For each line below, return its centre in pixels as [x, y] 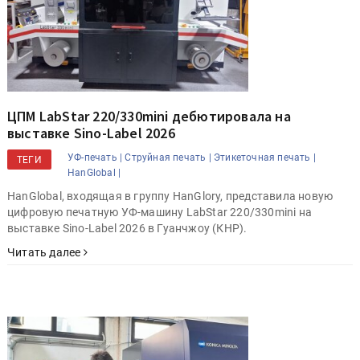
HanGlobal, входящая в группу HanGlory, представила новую [170, 196]
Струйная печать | [168, 157]
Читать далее [45, 252]
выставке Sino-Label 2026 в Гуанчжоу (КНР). [127, 228]
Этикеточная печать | [265, 157]
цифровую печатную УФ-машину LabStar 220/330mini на [160, 212]
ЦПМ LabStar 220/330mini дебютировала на [149, 116]
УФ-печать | [95, 157]
